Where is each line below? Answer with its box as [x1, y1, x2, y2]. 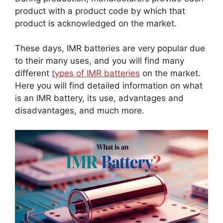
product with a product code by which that [15, 5, 185, 16]
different [15, 68, 52, 78]
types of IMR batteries [52, 68, 140, 78]
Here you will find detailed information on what [15, 81, 203, 91]
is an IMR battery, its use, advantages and [15, 93, 184, 103]
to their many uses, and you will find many [15, 56, 184, 66]
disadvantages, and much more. [15, 106, 144, 115]
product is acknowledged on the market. [15, 18, 177, 28]
